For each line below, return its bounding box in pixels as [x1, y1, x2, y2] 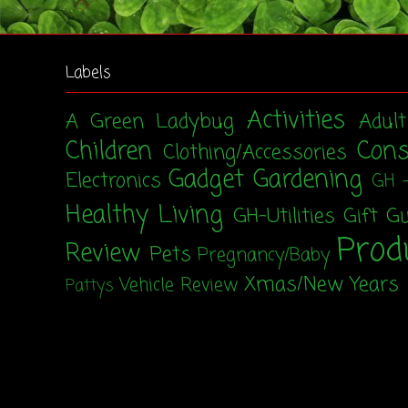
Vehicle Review [119, 271, 238, 300]
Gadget [168, 161, 244, 199]
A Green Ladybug [66, 106, 235, 138]
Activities [246, 102, 345, 139]
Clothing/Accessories [163, 137, 348, 168]
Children [66, 133, 152, 170]
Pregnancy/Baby [198, 241, 330, 270]
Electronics [66, 165, 161, 197]
